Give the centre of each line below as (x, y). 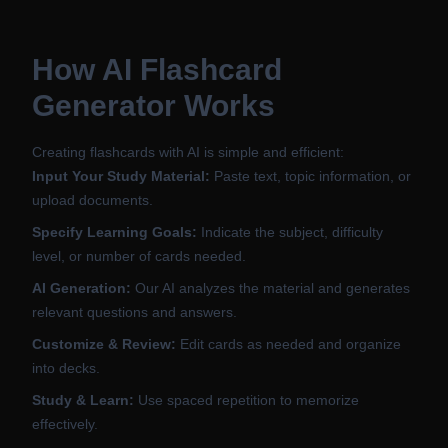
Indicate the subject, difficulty (290, 232)
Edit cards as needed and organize (288, 344)
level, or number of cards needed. (139, 256)
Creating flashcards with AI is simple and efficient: (188, 152)
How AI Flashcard (157, 69)
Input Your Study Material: (121, 176)
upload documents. (92, 200)
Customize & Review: (104, 344)
